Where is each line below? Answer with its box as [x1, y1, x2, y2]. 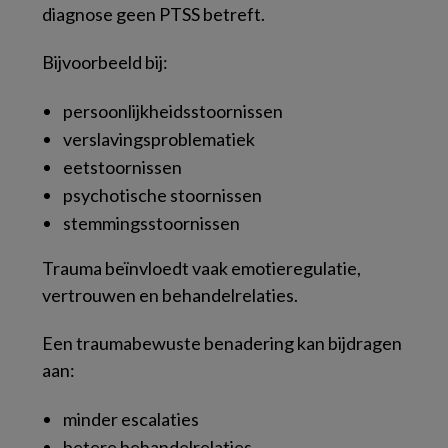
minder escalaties [63, 408, 199, 430]
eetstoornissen [63, 156, 182, 178]
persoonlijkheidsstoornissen [63, 100, 283, 122]
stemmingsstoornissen [63, 212, 240, 234]
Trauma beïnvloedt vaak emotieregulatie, [42, 257, 361, 279]
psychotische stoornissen [63, 184, 262, 206]
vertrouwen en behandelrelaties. [42, 284, 298, 306]
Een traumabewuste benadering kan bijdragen [42, 332, 402, 354]
